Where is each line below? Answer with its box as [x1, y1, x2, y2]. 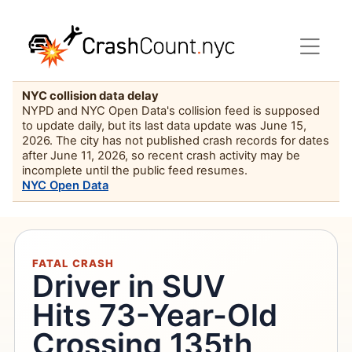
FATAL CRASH [32, 256, 114, 269]
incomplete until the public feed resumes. [22, 163, 247, 178]
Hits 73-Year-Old [32, 296, 278, 333]
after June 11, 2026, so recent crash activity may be [22, 148, 300, 163]
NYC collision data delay [22, 89, 159, 104]
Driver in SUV [32, 267, 226, 304]
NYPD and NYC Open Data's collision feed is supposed [22, 104, 320, 119]
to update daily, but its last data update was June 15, [22, 119, 306, 134]
